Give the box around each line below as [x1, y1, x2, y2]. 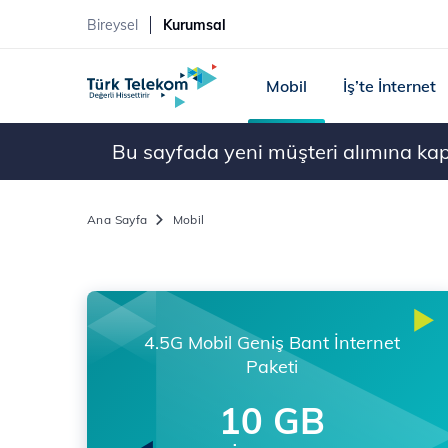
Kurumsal [163, 16, 226, 34]
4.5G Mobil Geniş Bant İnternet [144, 331, 400, 354]
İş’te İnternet [342, 76, 436, 96]
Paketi [246, 355, 298, 378]
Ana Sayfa [87, 212, 148, 227]
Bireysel [87, 16, 138, 34]
